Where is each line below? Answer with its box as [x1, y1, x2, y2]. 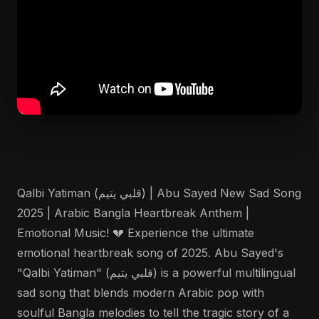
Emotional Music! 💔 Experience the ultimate [17, 226, 254, 240]
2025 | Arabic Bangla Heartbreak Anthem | [17, 206, 249, 220]
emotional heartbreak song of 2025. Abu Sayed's [17, 246, 283, 260]
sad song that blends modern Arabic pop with [17, 286, 264, 300]
